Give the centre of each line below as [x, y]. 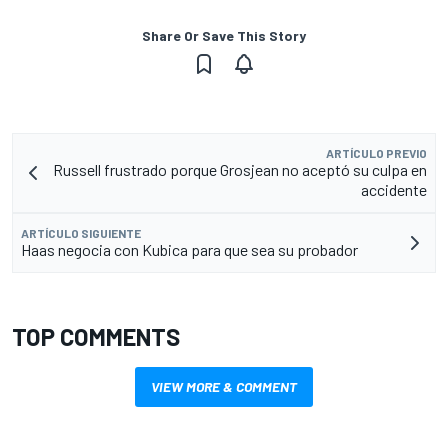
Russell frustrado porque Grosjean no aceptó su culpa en [240, 170]
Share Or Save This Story [224, 36]
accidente [394, 190]
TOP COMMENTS [96, 337]
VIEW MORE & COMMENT [224, 387]
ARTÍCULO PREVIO [376, 153]
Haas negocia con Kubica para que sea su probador [189, 250]
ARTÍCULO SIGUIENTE [81, 233]
